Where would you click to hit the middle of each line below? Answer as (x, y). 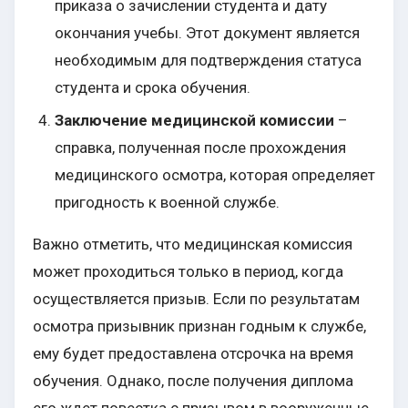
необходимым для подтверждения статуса (208, 61)
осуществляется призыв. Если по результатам (196, 299)
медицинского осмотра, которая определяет (215, 175)
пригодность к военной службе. (167, 203)
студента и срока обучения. (153, 88)
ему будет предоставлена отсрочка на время (193, 354)
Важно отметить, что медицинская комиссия (193, 245)
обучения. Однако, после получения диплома (193, 381)
